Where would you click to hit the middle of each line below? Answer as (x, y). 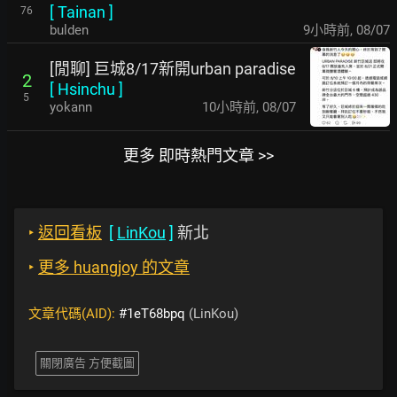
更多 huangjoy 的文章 (114, 267)
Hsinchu (86, 89)
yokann (71, 107)
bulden (69, 30)
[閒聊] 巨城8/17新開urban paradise (173, 68)
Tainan (82, 12)
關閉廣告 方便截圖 (87, 363)
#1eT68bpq (152, 314)
